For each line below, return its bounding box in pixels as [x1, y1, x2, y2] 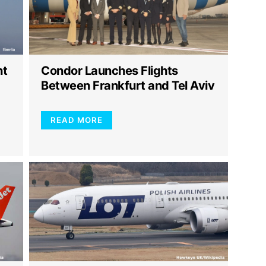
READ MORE [50, 115, 103, 125]
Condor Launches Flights [41, 63, 178, 78]
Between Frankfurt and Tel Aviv [41, 78, 214, 93]
